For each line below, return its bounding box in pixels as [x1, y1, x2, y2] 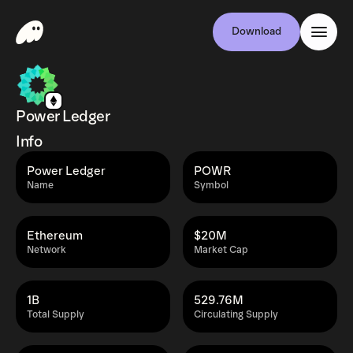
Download [232, 25, 281, 38]
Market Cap [194, 244, 248, 256]
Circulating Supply [194, 309, 278, 321]
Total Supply [27, 309, 84, 321]
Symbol [194, 180, 229, 191]
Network [27, 244, 66, 256]
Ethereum [27, 229, 83, 243]
